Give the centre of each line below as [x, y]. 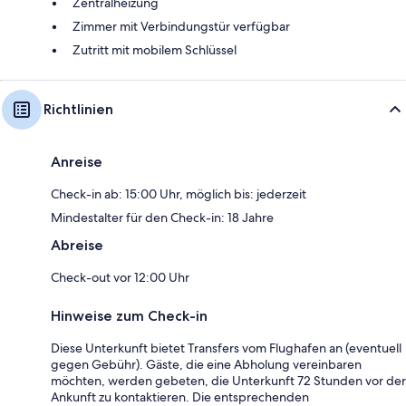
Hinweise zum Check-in [129, 315]
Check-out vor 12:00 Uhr [120, 277]
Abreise [77, 245]
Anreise [77, 161]
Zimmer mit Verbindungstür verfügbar [181, 26]
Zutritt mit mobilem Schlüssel [155, 49]
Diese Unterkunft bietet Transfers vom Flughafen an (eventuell [226, 348]
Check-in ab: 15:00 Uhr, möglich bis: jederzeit [179, 193]
